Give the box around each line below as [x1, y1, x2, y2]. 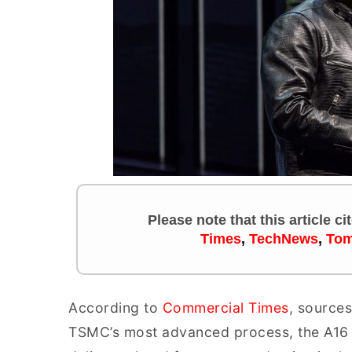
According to [68, 299, 163, 316]
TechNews [249, 231, 318, 247]
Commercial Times [162, 299, 289, 316]
